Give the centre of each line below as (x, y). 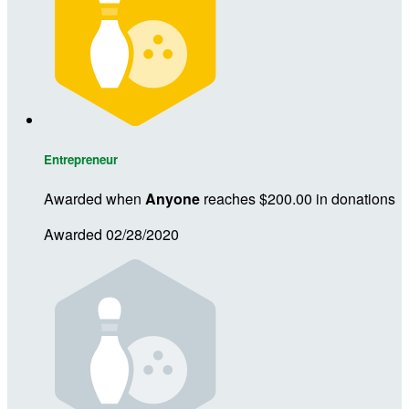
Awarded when (94, 199)
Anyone (173, 199)
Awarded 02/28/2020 (111, 234)
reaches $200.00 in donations (298, 199)
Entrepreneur (81, 159)
